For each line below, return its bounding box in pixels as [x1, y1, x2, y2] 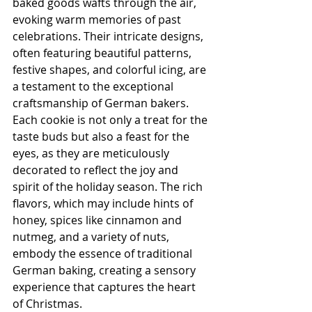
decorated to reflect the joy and [13, 162, 181, 178]
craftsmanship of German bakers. [13, 95, 192, 111]
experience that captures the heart [13, 279, 198, 295]
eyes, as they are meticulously [13, 146, 172, 162]
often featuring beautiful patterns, [13, 45, 194, 61]
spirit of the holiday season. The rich [13, 179, 205, 195]
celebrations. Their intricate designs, [13, 29, 206, 45]
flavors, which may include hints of [13, 196, 196, 212]
